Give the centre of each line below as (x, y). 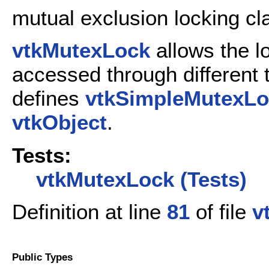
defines (49, 98)
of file (221, 212)
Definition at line (89, 212)
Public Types (42, 257)
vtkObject (59, 122)
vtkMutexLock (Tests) (141, 179)
